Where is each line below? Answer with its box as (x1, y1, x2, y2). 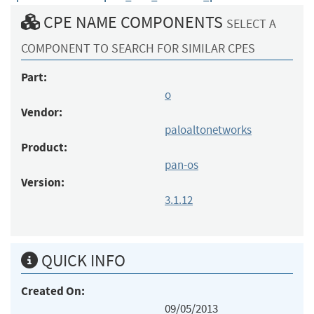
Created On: (21, 282, 85, 299)
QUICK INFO (38, 250, 125, 271)
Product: (21, 139, 67, 156)
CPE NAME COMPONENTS (40, 11, 226, 33)
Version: (21, 174, 64, 191)
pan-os (165, 157, 198, 172)
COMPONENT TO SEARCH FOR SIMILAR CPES (21, 40, 255, 57)
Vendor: (21, 104, 62, 121)
